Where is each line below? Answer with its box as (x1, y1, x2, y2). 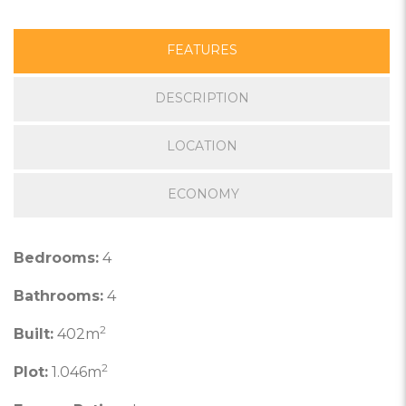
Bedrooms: (14, 249, 99, 266)
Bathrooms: (14, 287, 103, 304)
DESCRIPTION (154, 90, 249, 106)
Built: (14, 325, 53, 343)
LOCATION (166, 138, 237, 154)
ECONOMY (167, 186, 239, 202)
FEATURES (166, 42, 237, 58)
